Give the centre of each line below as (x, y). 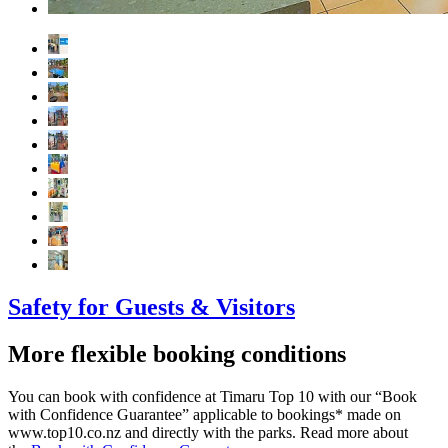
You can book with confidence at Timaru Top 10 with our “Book (212, 396)
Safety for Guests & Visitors (151, 306)
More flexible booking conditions (177, 353)
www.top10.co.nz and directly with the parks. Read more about (208, 432)
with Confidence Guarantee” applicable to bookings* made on (204, 414)
